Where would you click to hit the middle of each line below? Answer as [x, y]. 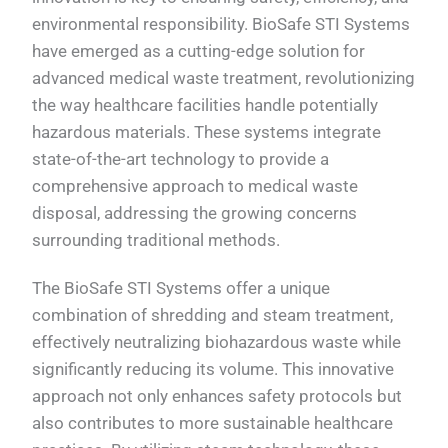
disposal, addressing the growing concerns [195, 213]
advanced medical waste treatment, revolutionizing [224, 78]
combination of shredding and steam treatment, [213, 314]
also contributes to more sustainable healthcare [213, 422]
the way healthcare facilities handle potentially [205, 105]
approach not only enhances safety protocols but [217, 395]
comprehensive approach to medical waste [195, 186]
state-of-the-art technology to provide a [181, 159]
